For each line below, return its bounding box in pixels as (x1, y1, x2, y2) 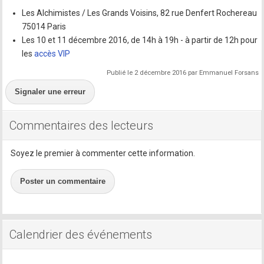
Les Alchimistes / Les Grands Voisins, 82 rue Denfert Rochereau (22, 8, 258, 18)
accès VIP (34, 48, 71, 58)
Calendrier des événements (9, 227, 153, 242)
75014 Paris (22, 21, 67, 31)
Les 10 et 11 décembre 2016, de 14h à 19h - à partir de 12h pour (22, 35, 258, 45)
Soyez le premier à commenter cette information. (11, 148, 196, 158)
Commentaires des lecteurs (9, 118, 154, 133)
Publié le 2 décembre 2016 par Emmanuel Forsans (106, 68, 259, 77)
